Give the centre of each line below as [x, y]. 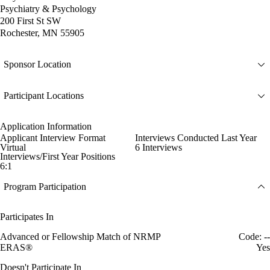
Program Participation [45, 187]
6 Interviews [159, 147]
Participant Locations [44, 96]
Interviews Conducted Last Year [196, 137]
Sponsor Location [37, 64]
